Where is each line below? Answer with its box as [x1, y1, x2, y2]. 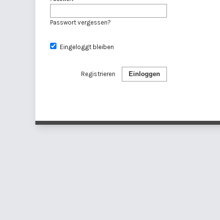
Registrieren [81, 70, 115, 78]
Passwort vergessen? [50, 18, 111, 26]
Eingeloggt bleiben [59, 43, 114, 51]
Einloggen [129, 70, 160, 78]
